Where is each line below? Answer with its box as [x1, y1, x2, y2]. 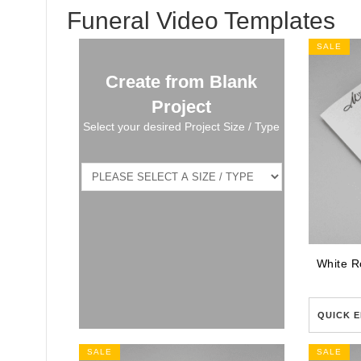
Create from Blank [106, 72, 258, 93]
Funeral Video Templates [67, 7, 335, 34]
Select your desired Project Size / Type [83, 120, 280, 134]
